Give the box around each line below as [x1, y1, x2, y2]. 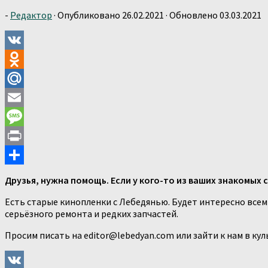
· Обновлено [164, 8, 220, 21]
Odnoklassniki [5, 72, 63, 84]
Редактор [10, 8, 52, 21]
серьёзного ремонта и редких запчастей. [5, 207, 178, 220]
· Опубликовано [54, 8, 122, 21]
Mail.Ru [5, 91, 35, 103]
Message [5, 129, 40, 142]
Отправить [5, 167, 54, 180]
